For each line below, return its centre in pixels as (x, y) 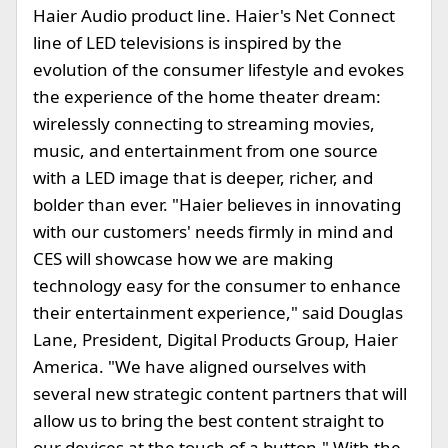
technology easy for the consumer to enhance (217, 285)
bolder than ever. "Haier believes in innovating (217, 204)
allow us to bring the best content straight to (208, 420)
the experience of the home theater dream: (207, 96)
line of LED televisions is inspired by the (187, 42)
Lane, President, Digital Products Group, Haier (215, 339)
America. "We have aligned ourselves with (200, 366)
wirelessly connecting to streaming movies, (204, 123)
